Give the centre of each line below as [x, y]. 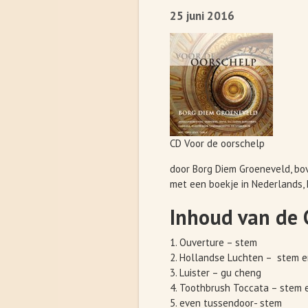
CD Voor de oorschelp [217, 143]
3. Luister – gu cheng [216, 273]
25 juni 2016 [202, 16]
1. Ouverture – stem [213, 242]
